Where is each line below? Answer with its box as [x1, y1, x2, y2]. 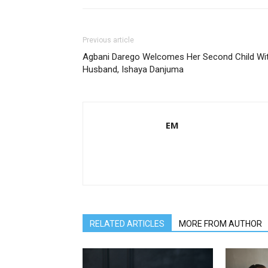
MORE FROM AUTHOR [179, 218, 262, 229]
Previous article [83, 35, 134, 44]
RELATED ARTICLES [90, 218, 165, 229]
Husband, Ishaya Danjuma [83, 63, 184, 75]
